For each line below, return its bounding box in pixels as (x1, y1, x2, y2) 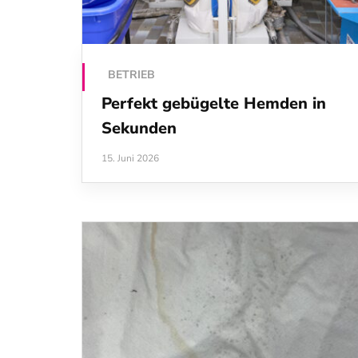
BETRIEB (108, 66, 155, 82)
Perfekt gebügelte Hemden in (101, 92, 326, 114)
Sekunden (101, 117, 177, 139)
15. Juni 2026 (101, 151, 159, 165)
